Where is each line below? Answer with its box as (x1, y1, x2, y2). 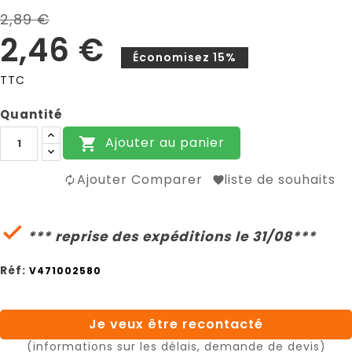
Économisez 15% (133, 49, 236, 65)
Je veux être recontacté (89, 314, 263, 333)
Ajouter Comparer (77, 170, 203, 189)
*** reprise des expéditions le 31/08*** (24, 226, 316, 246)
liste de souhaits (224, 170, 335, 189)
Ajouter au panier (105, 134, 225, 152)
